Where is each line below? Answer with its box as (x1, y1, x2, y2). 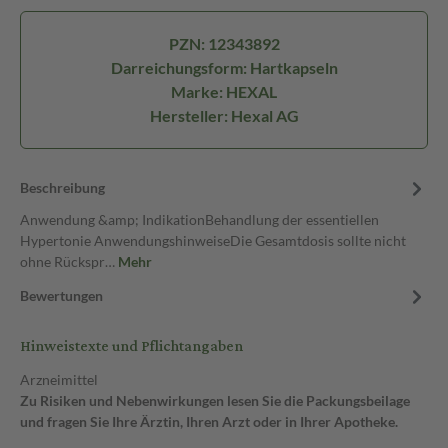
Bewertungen (20, 287, 103, 304)
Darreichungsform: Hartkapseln (110, 58, 338, 77)
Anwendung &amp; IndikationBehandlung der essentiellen (20, 211, 379, 228)
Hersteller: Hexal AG (149, 106, 299, 125)
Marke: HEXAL (171, 82, 277, 101)
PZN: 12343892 (168, 34, 280, 53)
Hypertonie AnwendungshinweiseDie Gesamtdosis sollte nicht (20, 232, 406, 249)
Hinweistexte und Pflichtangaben (20, 332, 243, 361)
